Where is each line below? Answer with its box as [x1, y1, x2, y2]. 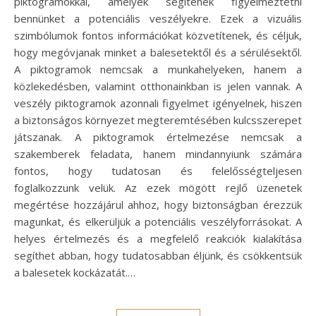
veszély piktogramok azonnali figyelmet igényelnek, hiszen [14, 96, 302, 111]
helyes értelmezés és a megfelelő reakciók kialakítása [14, 231, 302, 246]
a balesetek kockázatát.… [14, 265, 135, 280]
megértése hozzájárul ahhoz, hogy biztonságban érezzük [14, 197, 302, 212]
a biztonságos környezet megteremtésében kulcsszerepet [14, 113, 302, 128]
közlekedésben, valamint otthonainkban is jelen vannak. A [14, 79, 302, 94]
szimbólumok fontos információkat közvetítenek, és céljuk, [14, 28, 302, 43]
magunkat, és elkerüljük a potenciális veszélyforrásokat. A [14, 214, 302, 229]
